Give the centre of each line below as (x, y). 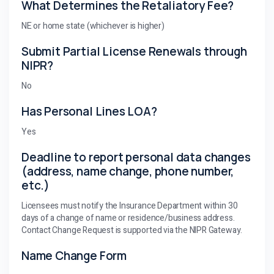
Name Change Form (74, 255)
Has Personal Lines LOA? (89, 111)
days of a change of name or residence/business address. (128, 218)
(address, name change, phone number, (128, 171)
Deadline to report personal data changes (136, 157)
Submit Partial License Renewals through (134, 51)
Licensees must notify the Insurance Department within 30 (130, 206)
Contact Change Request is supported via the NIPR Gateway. (132, 230)
